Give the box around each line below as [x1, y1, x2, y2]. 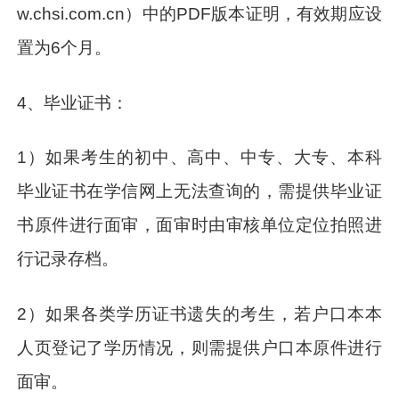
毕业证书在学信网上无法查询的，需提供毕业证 [17, 182, 382, 201]
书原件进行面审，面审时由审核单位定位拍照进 [17, 216, 382, 235]
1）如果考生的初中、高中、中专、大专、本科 [17, 148, 382, 167]
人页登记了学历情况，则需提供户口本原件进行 [17, 338, 382, 358]
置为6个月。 [17, 37, 112, 57]
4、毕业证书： [17, 93, 129, 112]
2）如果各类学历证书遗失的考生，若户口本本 [17, 305, 382, 324]
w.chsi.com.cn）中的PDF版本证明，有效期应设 [17, 4, 382, 23]
